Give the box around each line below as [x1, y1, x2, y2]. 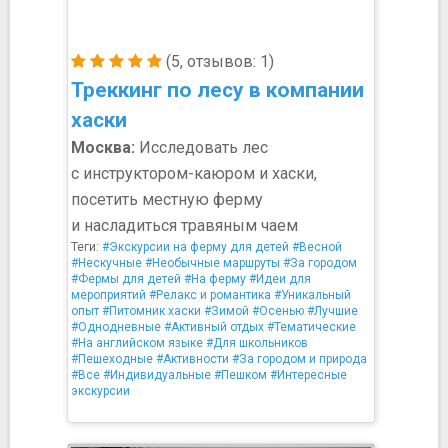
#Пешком [214, 368, 267, 382]
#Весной [292, 240, 342, 254]
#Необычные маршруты [145, 256, 280, 270]
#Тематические [267, 320, 356, 334]
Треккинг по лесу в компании [71, 78, 364, 102]
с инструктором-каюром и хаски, [71, 164, 317, 183]
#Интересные [270, 368, 347, 382]
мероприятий [71, 288, 146, 302]
